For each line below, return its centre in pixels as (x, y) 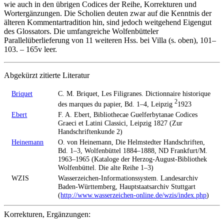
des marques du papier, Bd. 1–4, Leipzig (116, 104)
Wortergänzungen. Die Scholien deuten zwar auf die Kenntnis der (108, 13)
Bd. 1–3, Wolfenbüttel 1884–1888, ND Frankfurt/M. (133, 151)
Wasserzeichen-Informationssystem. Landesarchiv (128, 178)
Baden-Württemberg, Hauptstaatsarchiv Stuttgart (127, 187)
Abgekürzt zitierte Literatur (47, 75)
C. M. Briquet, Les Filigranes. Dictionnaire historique (134, 94)
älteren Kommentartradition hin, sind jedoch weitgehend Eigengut (108, 22)
